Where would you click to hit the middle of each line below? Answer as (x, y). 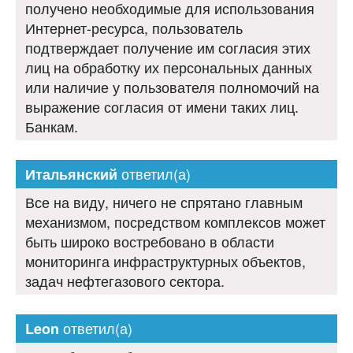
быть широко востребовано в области (150, 242)
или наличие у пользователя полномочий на (172, 87)
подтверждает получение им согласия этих (168, 48)
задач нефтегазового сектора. (125, 281)
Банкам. (52, 126)
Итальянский (71, 175)
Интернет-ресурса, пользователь (134, 28)
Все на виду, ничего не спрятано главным (164, 202)
